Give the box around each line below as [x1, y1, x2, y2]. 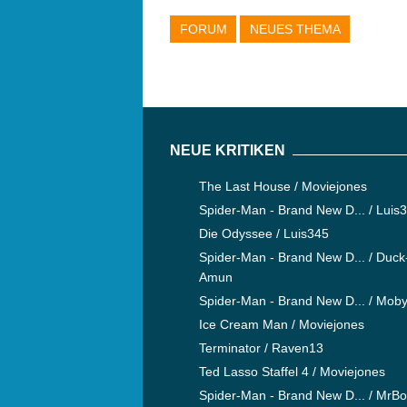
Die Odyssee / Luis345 [199, 226, 329, 242]
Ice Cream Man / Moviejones [199, 317, 364, 333]
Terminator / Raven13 [199, 341, 323, 356]
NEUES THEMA [249, 22, 341, 37]
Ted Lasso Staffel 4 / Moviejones [199, 364, 385, 380]
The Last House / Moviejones [199, 179, 367, 194]
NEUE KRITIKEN [170, 143, 285, 159]
